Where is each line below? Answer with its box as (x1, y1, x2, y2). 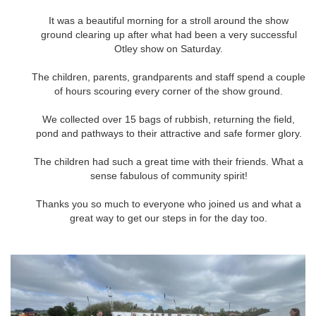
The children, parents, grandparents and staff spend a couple (32, 71, 305, 83)
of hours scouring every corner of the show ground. (54, 85, 283, 97)
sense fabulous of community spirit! (90, 170, 248, 181)
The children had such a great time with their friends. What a (34, 156, 303, 167)
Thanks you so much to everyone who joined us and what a (36, 198, 301, 209)
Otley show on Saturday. (114, 43, 223, 54)
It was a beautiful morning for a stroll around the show (49, 15, 288, 26)
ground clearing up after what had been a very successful (40, 29, 297, 40)
